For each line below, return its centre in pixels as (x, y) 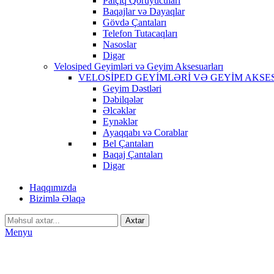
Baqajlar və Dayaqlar (144, 11)
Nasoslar (120, 44)
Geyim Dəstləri (132, 88)
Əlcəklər (119, 110)
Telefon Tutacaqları (140, 33)
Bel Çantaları (128, 143)
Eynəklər (120, 121)
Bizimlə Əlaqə (57, 198)
